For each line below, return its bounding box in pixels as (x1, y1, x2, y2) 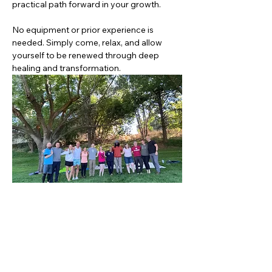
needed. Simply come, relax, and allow (12, 37, 164, 48)
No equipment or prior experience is (12, 24, 155, 35)
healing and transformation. (12, 63, 121, 73)
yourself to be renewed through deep (12, 50, 161, 61)
